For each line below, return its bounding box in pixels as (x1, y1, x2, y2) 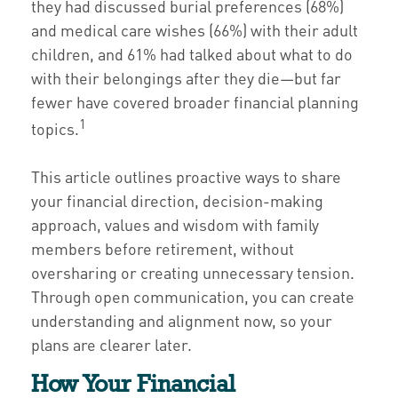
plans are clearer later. (31, 334, 192, 354)
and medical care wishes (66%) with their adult (31, 20, 358, 40)
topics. (31, 118, 79, 139)
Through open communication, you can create (31, 286, 354, 306)
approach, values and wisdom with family (31, 214, 319, 235)
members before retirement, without (31, 238, 294, 259)
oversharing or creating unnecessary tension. (31, 262, 354, 283)
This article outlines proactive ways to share (31, 166, 341, 187)
